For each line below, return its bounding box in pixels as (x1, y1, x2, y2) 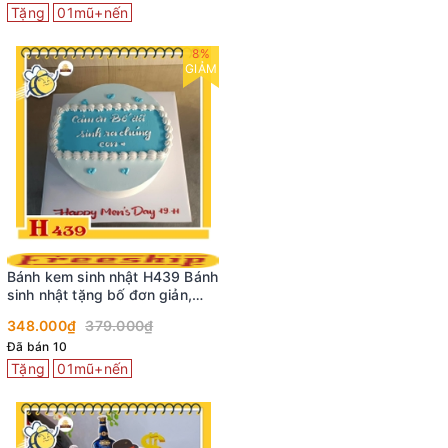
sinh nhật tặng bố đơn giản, (7, 285, 192, 303)
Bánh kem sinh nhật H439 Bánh (7, 267, 218, 285)
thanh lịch (7, 303, 72, 321)
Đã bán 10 (7, 338, 68, 354)
